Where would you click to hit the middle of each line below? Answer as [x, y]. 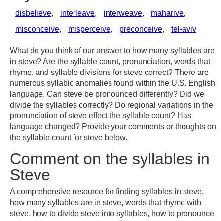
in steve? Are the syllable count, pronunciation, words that [110, 61]
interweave [123, 13]
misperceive [89, 29]
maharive [167, 13]
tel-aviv [184, 29]
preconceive [141, 29]
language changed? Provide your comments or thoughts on [113, 127]
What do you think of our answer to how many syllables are [112, 51]
